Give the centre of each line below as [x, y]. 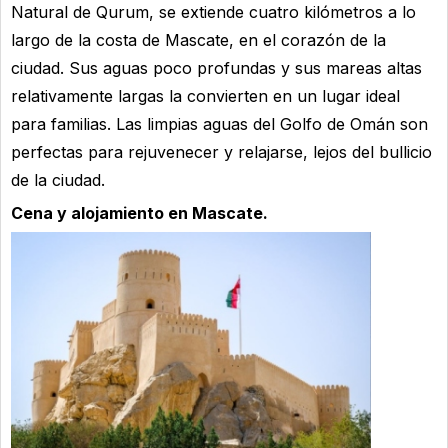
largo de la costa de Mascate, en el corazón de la [198, 39]
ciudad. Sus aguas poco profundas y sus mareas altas [216, 67]
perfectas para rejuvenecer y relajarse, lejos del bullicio [221, 151]
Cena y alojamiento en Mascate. [139, 212]
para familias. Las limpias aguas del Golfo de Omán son [219, 123]
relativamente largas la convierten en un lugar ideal [205, 95]
